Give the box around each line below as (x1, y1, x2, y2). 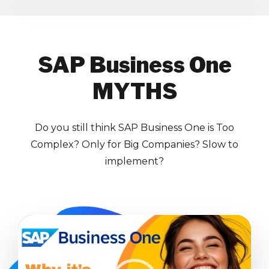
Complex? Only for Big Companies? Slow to (31, 139, 238, 151)
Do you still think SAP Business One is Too (35, 122, 234, 134)
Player (17, 225, 44, 237)
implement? (105, 156, 164, 168)
